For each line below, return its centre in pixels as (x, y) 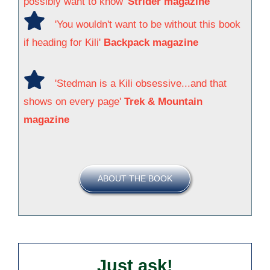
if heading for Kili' (64, 43)
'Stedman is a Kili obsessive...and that (141, 84)
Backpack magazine (151, 43)
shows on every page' (74, 102)
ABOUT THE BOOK (135, 179)
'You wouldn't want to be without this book (148, 25)
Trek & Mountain (163, 102)
